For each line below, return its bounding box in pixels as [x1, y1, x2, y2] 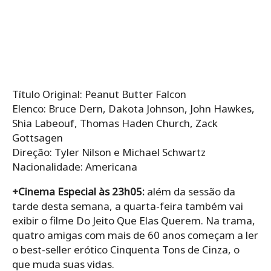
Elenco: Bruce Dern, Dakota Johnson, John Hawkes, [12, 101, 255, 116]
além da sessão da [147, 184, 235, 198]
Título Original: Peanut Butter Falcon [12, 87, 186, 101]
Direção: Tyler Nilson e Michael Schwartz [12, 145, 206, 159]
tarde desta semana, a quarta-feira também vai [12, 198, 243, 213]
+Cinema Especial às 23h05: [12, 184, 147, 198]
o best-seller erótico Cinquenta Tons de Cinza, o [12, 242, 240, 256]
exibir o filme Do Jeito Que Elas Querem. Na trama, [12, 213, 255, 227]
